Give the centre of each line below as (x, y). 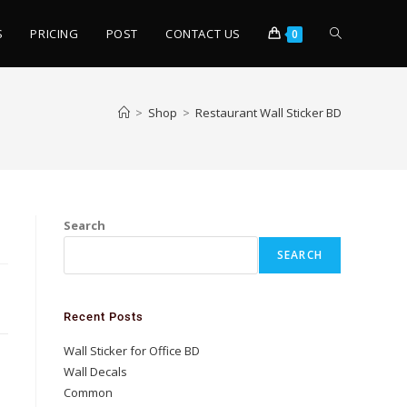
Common (88, 392)
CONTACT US (203, 34)
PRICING (55, 34)
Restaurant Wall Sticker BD (268, 113)
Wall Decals (95, 372)
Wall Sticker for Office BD (132, 351)
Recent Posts (104, 317)
